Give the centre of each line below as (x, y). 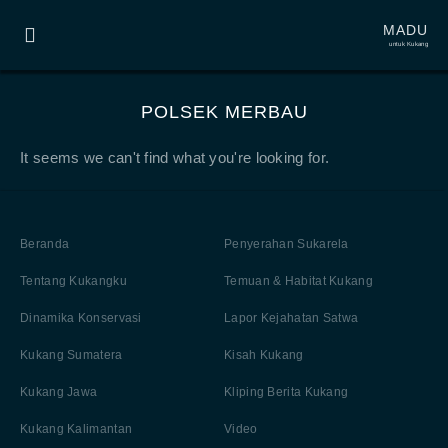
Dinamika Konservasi (81, 318)
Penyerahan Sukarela (286, 244)
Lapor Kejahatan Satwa (291, 318)
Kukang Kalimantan (76, 429)
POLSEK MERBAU (224, 112)
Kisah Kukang (264, 355)
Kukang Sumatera (71, 355)
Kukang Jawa (59, 392)
